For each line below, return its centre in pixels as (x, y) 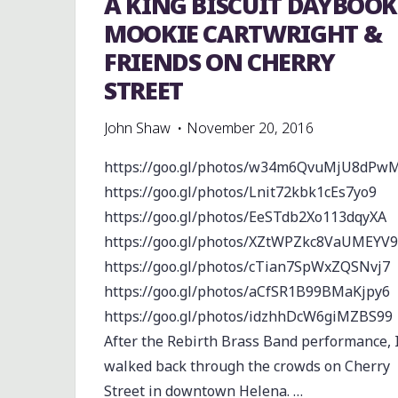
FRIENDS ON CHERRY (219, 62)
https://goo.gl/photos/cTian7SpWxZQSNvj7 (247, 267)
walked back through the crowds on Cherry (247, 366)
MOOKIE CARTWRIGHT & (242, 34)
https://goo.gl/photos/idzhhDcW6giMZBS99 (248, 317)
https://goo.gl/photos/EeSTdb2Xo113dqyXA (245, 217)
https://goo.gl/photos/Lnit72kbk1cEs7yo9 (240, 192)
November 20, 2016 (250, 128)
